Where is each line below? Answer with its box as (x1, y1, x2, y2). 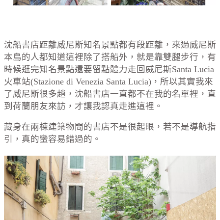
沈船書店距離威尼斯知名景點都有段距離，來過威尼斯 (4, 39, 216, 50)
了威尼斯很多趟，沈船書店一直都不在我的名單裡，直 (4, 88, 216, 99)
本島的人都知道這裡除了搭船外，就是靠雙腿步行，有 (4, 52, 216, 62)
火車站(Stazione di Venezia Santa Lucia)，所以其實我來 (4, 76, 213, 86)
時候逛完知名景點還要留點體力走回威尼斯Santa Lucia (4, 64, 214, 74)
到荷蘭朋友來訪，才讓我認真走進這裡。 (4, 101, 163, 111)
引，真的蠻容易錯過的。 (4, 134, 101, 144)
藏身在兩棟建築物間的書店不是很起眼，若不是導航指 (4, 122, 216, 132)
